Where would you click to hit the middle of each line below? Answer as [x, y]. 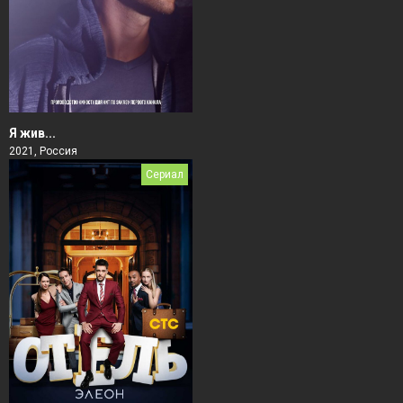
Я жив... [32, 133]
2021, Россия [43, 151]
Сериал [165, 174]
